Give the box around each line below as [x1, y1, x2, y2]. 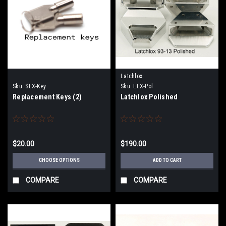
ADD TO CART [152, 157, 182, 163]
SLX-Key [25, 83, 46, 90]
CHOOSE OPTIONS [38, 157, 80, 163]
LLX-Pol [133, 83, 153, 90]
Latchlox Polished [121, 93, 178, 101]
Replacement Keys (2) [13, 93, 82, 101]
